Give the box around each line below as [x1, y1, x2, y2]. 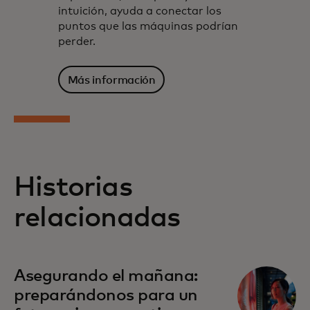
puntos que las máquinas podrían [58, 21, 238, 33]
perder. [58, 36, 95, 48]
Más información [67, 74, 156, 86]
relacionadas [14, 204, 181, 232]
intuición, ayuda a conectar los [58, 6, 221, 17]
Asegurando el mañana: [14, 268, 198, 285]
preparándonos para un [14, 287, 198, 304]
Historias [14, 174, 132, 202]
